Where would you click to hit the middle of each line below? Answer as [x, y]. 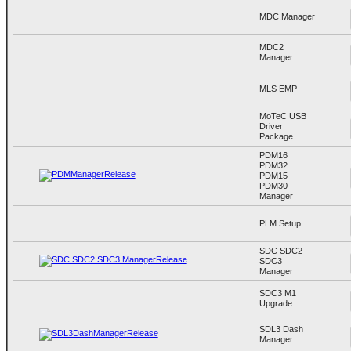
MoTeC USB [282, 116]
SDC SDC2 [280, 250]
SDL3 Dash [281, 329]
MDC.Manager [287, 16]
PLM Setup [280, 223]
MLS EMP [278, 88]
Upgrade [275, 303]
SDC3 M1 [277, 293]
